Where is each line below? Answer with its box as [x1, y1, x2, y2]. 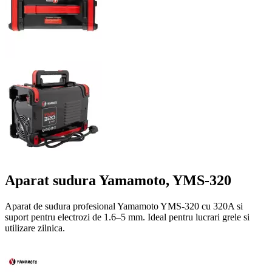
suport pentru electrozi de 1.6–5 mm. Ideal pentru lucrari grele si [5, 211, 250, 222]
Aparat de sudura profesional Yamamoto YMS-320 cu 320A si [5, 200, 243, 211]
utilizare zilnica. [5, 222, 65, 233]
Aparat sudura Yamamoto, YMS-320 [5, 172, 231, 188]
